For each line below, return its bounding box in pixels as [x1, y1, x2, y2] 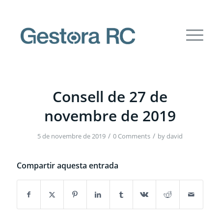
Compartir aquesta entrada [16, 160, 118, 171]
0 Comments [112, 132, 150, 140]
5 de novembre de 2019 [37, 132, 106, 140]
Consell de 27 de [52, 86, 167, 107]
